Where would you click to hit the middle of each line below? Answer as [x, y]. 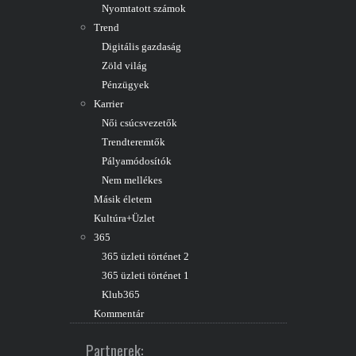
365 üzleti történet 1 [145, 276]
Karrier [108, 104]
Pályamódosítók [136, 161]
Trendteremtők [133, 142]
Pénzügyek [125, 85]
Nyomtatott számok [143, 9]
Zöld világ [124, 66]
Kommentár [118, 314]
